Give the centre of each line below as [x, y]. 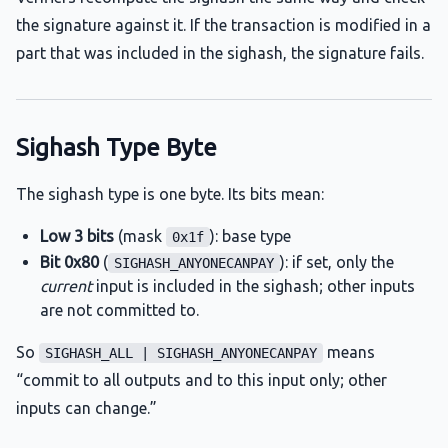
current [66, 286]
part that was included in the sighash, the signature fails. [220, 53]
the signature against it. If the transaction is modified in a [223, 25]
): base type [250, 236]
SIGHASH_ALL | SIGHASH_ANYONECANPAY [181, 353]
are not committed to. [119, 310]
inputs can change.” [86, 408]
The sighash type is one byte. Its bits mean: [170, 194]
